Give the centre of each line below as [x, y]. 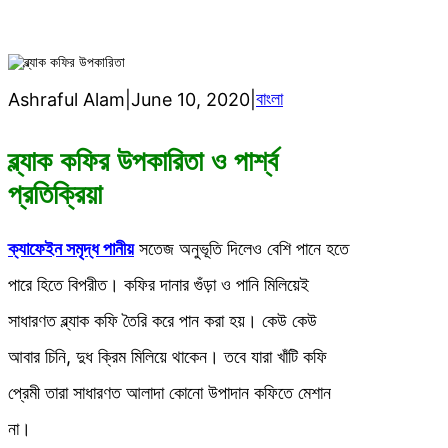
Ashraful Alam [66, 99]
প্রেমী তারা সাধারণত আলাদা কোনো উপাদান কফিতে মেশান [169, 393]
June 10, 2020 [190, 99]
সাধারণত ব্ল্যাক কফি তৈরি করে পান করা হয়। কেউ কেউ [162, 321]
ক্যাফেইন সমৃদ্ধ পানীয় [71, 249]
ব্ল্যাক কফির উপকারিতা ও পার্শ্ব [143, 162]
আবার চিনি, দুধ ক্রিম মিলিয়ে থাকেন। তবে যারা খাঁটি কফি [167, 357]
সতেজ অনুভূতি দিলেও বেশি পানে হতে [241, 249]
